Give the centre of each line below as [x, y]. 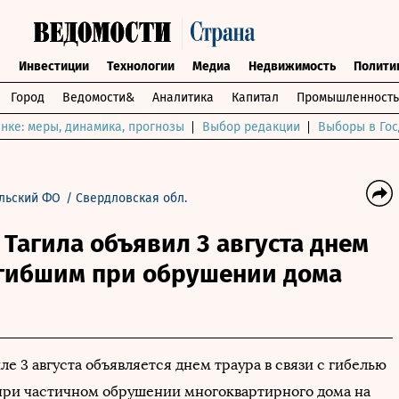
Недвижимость [292, 66]
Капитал [255, 98]
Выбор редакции [251, 127]
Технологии [140, 66]
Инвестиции [53, 66]
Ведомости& [98, 98]
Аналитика [183, 98]
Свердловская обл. [131, 198]
